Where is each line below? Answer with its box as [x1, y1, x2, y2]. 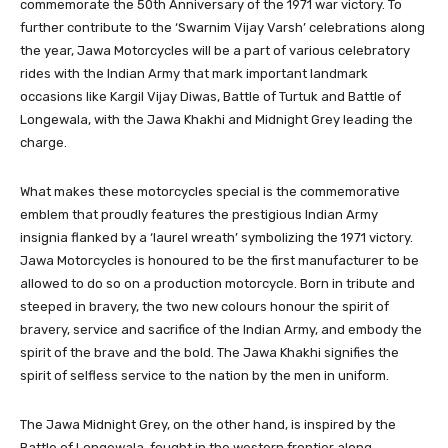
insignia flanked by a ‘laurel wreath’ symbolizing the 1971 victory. [20, 229, 413, 245]
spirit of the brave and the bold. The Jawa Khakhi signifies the [20, 344, 399, 360]
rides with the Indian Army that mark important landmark [20, 65, 368, 81]
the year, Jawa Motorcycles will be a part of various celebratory [20, 42, 410, 58]
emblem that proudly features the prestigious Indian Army [20, 206, 378, 222]
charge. [20, 134, 67, 150]
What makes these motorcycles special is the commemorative [20, 183, 400, 199]
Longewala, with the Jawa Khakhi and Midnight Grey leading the [20, 111, 413, 127]
